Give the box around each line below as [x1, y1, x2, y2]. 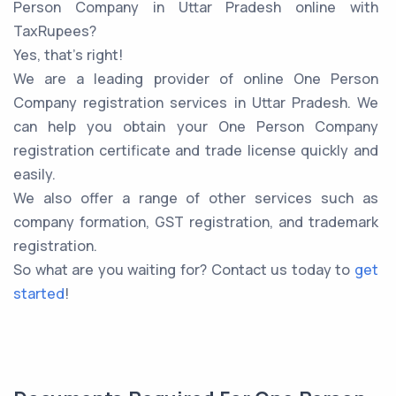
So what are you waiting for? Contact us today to [13, 260, 354, 280]
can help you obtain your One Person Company [13, 117, 378, 137]
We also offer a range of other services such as [13, 188, 378, 209]
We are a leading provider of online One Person [13, 69, 378, 89]
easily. [13, 164, 56, 185]
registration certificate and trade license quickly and [13, 141, 378, 161]
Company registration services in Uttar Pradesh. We [13, 93, 378, 113]
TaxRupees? [13, 21, 96, 42]
